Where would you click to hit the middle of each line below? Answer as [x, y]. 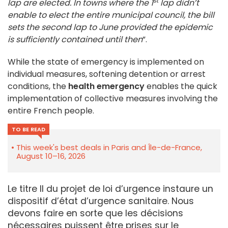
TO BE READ [28, 130]
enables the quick [181, 87]
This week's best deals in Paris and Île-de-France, [109, 148]
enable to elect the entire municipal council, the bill [111, 15]
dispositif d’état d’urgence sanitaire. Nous [101, 201]
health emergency [106, 87]
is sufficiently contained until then [75, 40]
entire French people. [51, 111]
